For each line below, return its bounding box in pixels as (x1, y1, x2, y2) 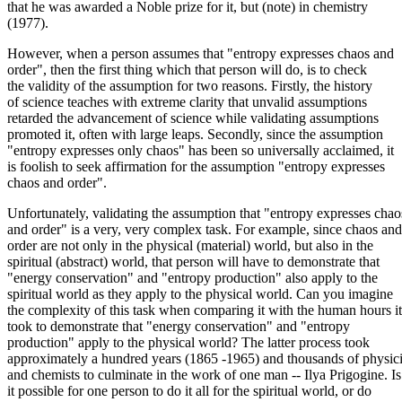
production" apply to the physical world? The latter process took (7, 334, 370, 350)
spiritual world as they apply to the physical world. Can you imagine (7, 285, 393, 301)
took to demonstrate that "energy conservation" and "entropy (7, 318, 350, 334)
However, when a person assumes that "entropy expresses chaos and (7, 45, 394, 61)
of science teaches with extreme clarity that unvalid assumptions (7, 93, 367, 109)
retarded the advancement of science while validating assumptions (7, 109, 379, 126)
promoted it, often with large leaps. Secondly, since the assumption (7, 126, 383, 142)
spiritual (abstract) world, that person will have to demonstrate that (7, 253, 380, 269)
